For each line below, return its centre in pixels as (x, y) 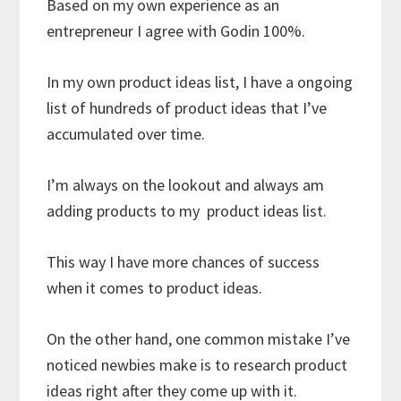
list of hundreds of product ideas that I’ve (187, 107)
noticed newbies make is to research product (197, 364)
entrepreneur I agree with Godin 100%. (180, 30)
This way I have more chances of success (183, 261)
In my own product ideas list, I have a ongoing (200, 81)
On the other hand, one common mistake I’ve (199, 338)
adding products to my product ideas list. (187, 210)
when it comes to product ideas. (155, 287)
